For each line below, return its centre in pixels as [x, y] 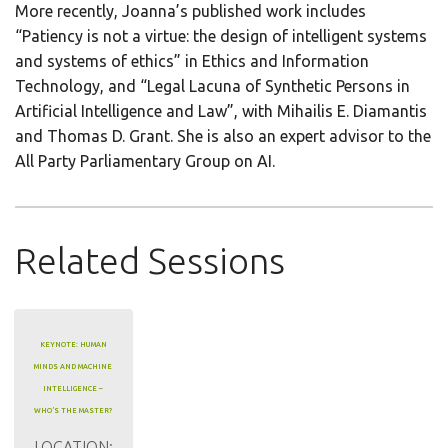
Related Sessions [150, 261]
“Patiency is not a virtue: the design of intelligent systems [221, 36]
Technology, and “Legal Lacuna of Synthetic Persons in [212, 86]
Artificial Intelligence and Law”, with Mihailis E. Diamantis [221, 111]
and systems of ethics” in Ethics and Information [192, 61]
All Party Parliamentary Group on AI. [145, 161]
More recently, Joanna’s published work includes [190, 11]
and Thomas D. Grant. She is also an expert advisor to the [223, 136]
